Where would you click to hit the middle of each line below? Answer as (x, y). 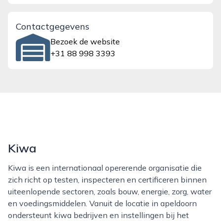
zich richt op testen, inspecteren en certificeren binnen (107, 180)
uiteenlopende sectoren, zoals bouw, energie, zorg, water (110, 191)
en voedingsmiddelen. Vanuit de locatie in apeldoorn (102, 203)
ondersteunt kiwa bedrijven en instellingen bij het (98, 215)
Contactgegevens (53, 26)
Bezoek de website (85, 41)
